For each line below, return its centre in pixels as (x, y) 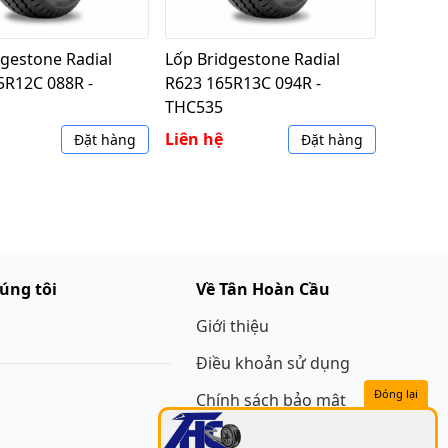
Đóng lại (396, 393)
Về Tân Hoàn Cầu (263, 288)
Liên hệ (193, 138)
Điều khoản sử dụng (273, 362)
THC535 (193, 106)
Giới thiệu (232, 325)
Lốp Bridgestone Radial (252, 58)
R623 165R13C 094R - (242, 82)
